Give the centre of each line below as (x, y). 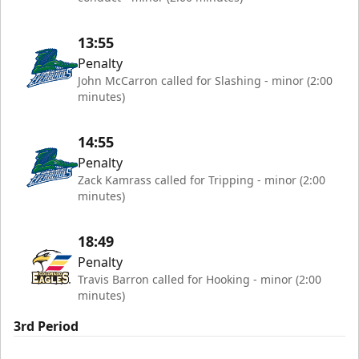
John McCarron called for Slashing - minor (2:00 (205, 81)
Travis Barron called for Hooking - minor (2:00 (200, 279)
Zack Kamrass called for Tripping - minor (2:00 (202, 180)
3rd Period (46, 326)
